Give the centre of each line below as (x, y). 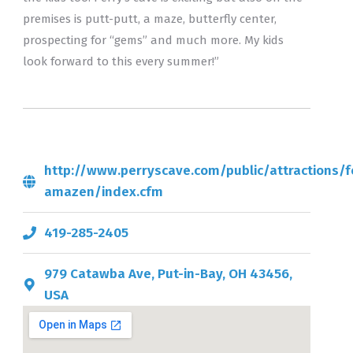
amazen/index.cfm (103, 192)
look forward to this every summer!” (121, 61)
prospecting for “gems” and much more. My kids (153, 40)
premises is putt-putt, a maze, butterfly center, (149, 19)
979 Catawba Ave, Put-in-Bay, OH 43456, (168, 274)
